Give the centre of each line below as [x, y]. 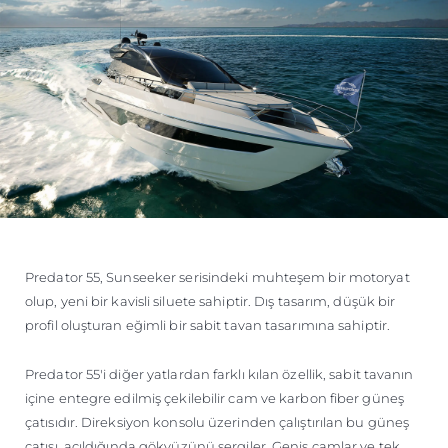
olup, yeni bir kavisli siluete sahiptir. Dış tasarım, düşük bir [210, 300]
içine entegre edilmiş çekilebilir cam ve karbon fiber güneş [214, 397]
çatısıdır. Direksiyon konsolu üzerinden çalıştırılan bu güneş [217, 421]
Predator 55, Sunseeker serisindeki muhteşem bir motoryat [217, 276]
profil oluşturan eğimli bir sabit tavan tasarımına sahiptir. [207, 324]
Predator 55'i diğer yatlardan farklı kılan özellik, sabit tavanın [219, 373]
